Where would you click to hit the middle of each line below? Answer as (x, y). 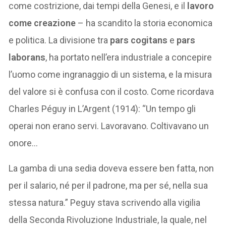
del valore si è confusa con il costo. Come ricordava (111, 91)
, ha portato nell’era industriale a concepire (129, 57)
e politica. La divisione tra (60, 40)
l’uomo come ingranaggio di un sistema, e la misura (110, 74)
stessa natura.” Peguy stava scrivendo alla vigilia (105, 202)
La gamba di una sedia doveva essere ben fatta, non (111, 168)
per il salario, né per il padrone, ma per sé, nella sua (108, 185)
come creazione (42, 23)
